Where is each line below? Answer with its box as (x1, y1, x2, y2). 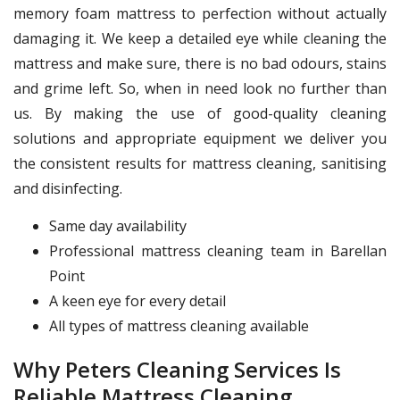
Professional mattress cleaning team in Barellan (49, 240, 387, 261)
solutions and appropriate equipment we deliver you (13, 128, 387, 148)
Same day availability (49, 215, 187, 236)
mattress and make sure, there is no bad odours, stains (13, 53, 387, 73)
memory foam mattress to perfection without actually (13, 3, 387, 23)
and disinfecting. (13, 178, 122, 198)
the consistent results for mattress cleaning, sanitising (13, 153, 387, 173)
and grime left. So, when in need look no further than (13, 78, 387, 98)
